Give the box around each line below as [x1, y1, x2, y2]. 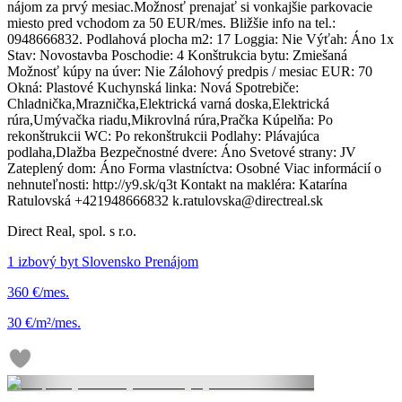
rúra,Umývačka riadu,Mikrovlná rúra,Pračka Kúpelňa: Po [7, 112, 333, 128]
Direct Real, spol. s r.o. [7, 223, 136, 240]
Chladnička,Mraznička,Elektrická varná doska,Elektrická [7, 96, 329, 112]
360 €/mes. [7, 284, 69, 301]
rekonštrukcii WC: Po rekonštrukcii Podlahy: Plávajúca [7, 128, 319, 144]
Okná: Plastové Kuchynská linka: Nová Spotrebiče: [7, 80, 299, 96]
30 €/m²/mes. [7, 315, 81, 331]
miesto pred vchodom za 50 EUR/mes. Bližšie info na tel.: [7, 15, 336, 31]
